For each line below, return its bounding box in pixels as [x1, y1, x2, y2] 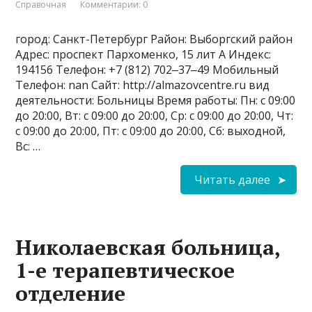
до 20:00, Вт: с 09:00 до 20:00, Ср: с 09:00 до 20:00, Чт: [15, 108, 294, 124]
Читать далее [194, 172, 270, 188]
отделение [15, 279, 126, 308]
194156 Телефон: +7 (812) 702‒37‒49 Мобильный [15, 62, 279, 78]
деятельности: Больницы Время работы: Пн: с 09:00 [15, 93, 296, 109]
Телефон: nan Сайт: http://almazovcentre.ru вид [15, 77, 270, 93]
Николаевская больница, [15, 233, 281, 262]
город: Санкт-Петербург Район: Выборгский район [15, 31, 293, 47]
